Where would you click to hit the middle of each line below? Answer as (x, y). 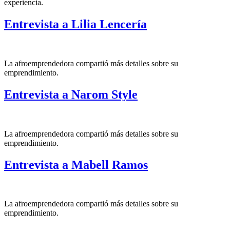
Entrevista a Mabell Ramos (76, 165)
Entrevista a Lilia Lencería (75, 24)
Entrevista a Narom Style (71, 94)
